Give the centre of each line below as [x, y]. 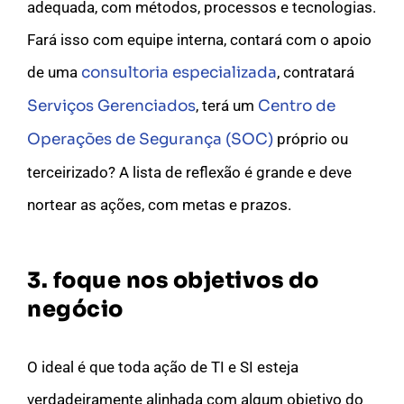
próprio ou [311, 138]
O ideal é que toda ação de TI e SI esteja [163, 367]
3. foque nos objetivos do [173, 280]
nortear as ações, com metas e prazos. [159, 204]
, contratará [316, 72]
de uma [54, 72]
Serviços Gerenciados [111, 106]
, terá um [227, 105]
